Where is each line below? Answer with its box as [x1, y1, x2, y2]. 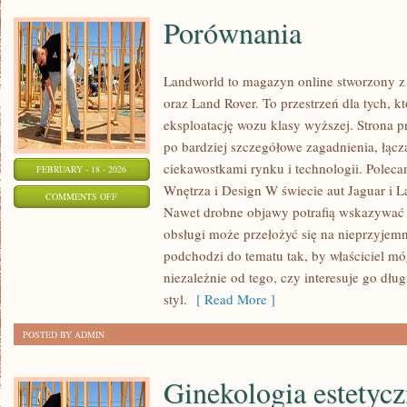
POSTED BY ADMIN [23, 328, 104, 341]
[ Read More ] [187, 290, 275, 308]
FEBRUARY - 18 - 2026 [36, 163, 127, 175]
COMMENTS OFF [45, 190, 118, 203]
